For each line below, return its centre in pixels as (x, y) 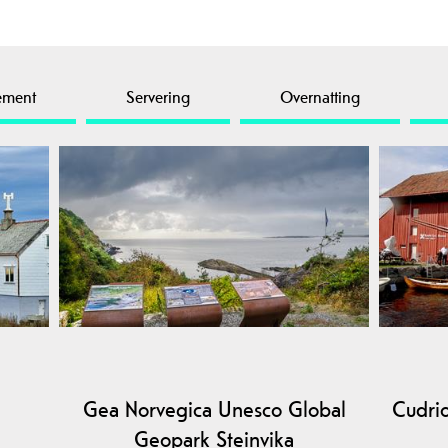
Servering (158, 97)
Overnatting (320, 97)
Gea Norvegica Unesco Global (214, 409)
